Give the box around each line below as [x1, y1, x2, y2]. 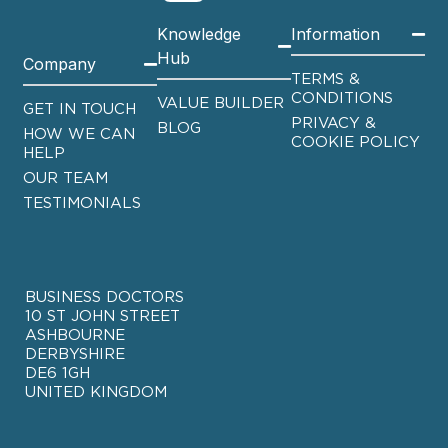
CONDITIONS [290, 91, 393, 107]
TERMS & [290, 72, 360, 88]
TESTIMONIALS [23, 196, 142, 212]
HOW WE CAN [23, 127, 136, 143]
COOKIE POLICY [290, 135, 420, 151]
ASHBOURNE [25, 328, 126, 344]
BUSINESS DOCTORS [25, 290, 185, 306]
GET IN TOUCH [23, 102, 137, 118]
